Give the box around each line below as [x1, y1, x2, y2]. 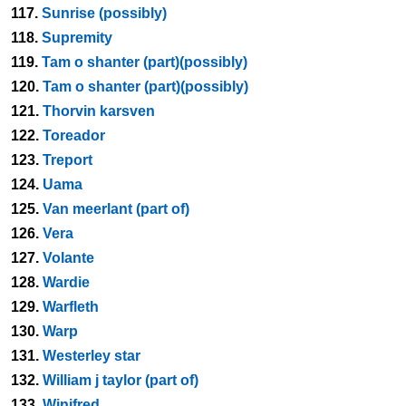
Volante [43, 250, 94, 266]
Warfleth [43, 299, 99, 314]
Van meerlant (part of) [43, 201, 189, 217]
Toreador [43, 128, 105, 143]
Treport [43, 152, 92, 168]
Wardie [43, 275, 90, 290]
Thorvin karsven [43, 103, 155, 119]
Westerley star [43, 348, 140, 363]
